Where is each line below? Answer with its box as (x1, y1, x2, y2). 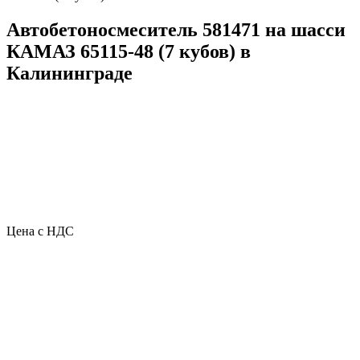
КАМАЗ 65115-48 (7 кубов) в (6, 40, 251, 62)
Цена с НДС (6, 223, 74, 238)
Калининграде (6, 62, 133, 84)
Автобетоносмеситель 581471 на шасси (6, 18, 346, 40)
